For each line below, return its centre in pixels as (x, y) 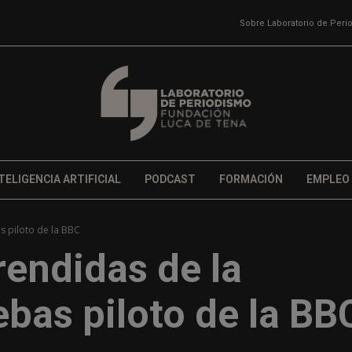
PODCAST (170, 180)
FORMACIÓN (251, 180)
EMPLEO (328, 180)
